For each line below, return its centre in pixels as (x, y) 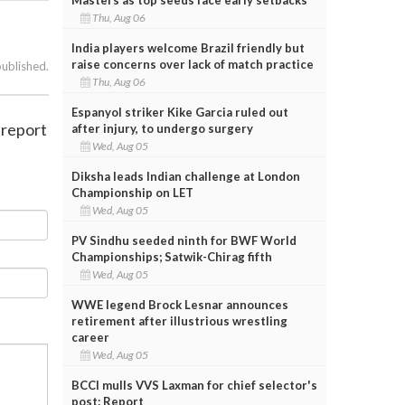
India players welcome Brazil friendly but (188, 47)
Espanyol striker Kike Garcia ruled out (179, 112)
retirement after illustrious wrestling (179, 320)
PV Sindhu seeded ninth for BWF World (184, 240)
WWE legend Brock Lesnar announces (179, 304)
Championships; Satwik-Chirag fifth (171, 256)
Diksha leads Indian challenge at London (185, 176)
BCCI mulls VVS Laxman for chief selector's (194, 385)
